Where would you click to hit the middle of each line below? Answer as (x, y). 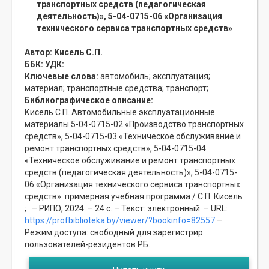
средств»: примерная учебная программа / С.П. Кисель (134, 197)
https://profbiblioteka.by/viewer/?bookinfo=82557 (120, 221)
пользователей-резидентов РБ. (87, 245)
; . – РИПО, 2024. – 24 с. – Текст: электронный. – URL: (126, 209)
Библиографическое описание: (89, 101)
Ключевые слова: (62, 77)
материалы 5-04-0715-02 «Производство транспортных (134, 125)
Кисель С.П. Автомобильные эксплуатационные (120, 113)
